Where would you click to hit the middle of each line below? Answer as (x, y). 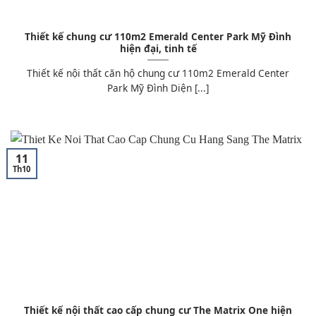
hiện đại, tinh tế (158, 49)
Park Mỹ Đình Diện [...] (158, 87)
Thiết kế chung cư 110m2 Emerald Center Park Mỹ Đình (158, 37)
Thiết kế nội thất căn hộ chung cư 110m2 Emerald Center (158, 73)
